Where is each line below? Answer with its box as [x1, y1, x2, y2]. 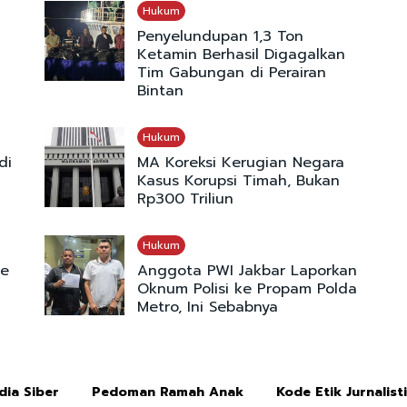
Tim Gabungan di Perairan [136, 62, 326, 84]
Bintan [136, 80, 184, 103]
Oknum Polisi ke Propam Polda [136, 278, 357, 301]
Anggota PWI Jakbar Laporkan [136, 260, 357, 283]
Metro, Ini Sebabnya [136, 296, 278, 319]
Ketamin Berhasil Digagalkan [136, 44, 345, 66]
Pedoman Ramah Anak [92, 382, 243, 402]
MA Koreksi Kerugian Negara [136, 152, 344, 174]
